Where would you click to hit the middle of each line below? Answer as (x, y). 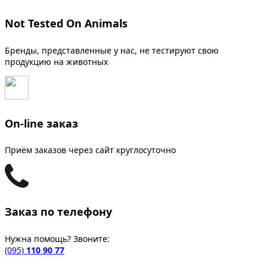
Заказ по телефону (58, 212)
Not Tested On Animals (66, 23)
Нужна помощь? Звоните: (57, 239)
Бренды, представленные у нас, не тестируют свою (112, 50)
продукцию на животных (56, 61)
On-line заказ (41, 123)
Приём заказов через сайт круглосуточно (90, 150)
